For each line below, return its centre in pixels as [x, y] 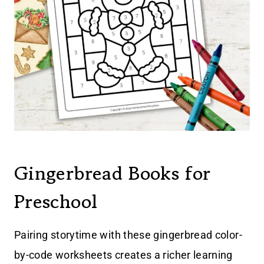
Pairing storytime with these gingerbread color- [128, 235]
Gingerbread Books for [113, 173]
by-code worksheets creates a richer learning [123, 255]
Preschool [56, 201]
